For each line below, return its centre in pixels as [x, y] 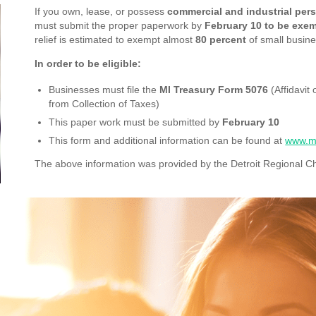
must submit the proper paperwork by [120, 25]
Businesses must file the [104, 89]
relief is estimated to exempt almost [115, 39]
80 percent [221, 39]
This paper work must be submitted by [136, 122]
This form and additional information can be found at [167, 140]
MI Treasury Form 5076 [214, 89]
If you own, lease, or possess [101, 11]
